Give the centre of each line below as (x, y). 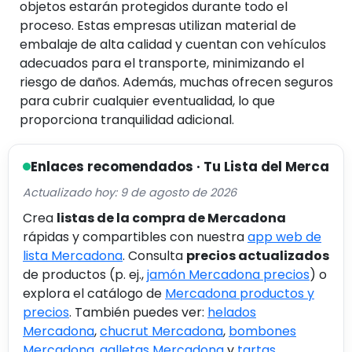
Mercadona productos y (240, 293)
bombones (262, 331)
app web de (284, 236)
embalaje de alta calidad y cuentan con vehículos (173, 44)
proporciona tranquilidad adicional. (127, 119)
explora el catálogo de (94, 293)
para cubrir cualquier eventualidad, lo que (147, 101)
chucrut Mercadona (161, 331)
